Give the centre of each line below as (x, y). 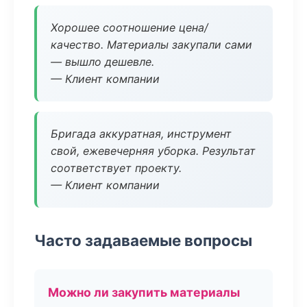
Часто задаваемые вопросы (143, 240)
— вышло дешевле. (102, 62)
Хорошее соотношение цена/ (130, 27)
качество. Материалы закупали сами (151, 45)
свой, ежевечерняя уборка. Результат (153, 151)
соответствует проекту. (116, 168)
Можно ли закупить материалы (144, 292)
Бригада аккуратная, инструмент (141, 134)
